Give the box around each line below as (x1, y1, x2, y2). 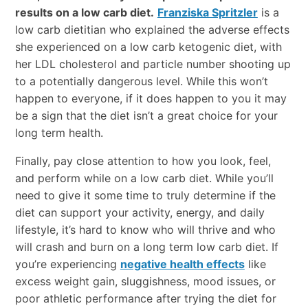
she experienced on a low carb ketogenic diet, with (14, 39, 282, 54)
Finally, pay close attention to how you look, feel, (14, 153, 271, 168)
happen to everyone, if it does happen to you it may (14, 91, 287, 105)
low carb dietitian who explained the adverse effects (14, 22, 289, 36)
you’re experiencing (14, 256, 120, 271)
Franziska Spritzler (157, 5, 258, 19)
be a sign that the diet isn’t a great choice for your (14, 108, 278, 122)
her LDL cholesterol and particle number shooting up (14, 56, 291, 71)
